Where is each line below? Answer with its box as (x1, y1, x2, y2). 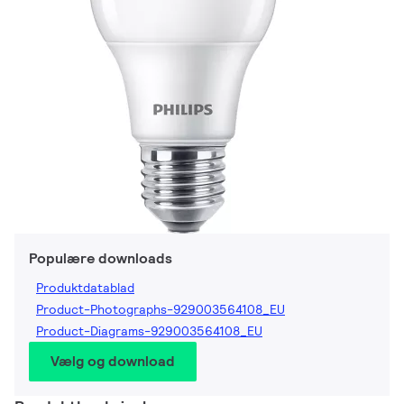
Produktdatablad (36, 280, 134, 297)
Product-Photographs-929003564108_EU (36, 301, 285, 318)
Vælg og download (50, 352, 175, 372)
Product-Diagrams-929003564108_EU (36, 323, 262, 340)
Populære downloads (29, 249, 172, 269)
